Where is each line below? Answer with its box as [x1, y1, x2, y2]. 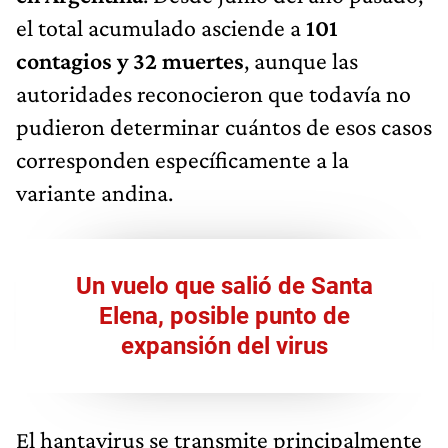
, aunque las [244, 46, 358, 74]
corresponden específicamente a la [16, 145, 349, 173]
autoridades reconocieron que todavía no [16, 79, 411, 107]
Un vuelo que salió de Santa [75, 271, 373, 300]
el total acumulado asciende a [16, 13, 306, 41]
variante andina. [16, 178, 173, 206]
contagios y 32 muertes [16, 46, 244, 74]
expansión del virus [120, 331, 328, 360]
